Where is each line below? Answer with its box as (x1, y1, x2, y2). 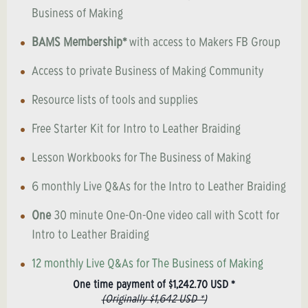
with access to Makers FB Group (126, 37, 280, 49)
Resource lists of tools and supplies (32, 95, 198, 107)
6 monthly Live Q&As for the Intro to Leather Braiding (32, 181, 286, 194)
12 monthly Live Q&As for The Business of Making (32, 258, 263, 271)
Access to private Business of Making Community (32, 66, 263, 78)
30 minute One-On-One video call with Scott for (51, 210, 280, 223)
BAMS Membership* (32, 37, 126, 49)
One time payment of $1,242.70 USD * (73, 280, 235, 291)
